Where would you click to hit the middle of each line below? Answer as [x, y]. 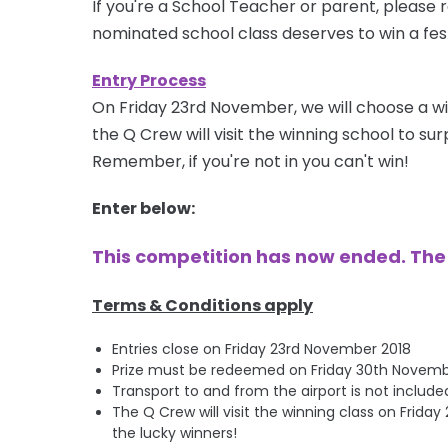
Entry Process [149, 80]
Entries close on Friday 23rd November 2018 [261, 348]
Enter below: [143, 208]
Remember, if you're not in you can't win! [250, 161]
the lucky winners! [174, 432]
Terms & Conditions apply [202, 305]
